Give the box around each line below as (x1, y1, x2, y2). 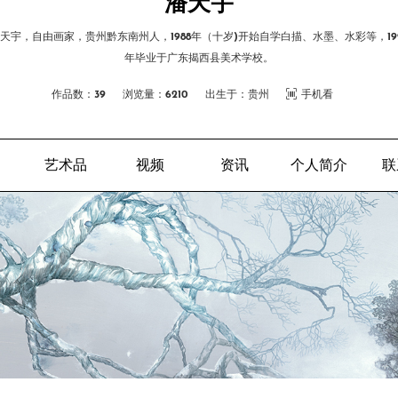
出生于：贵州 (205, 90, 269, 100)
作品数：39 (52, 90, 106, 100)
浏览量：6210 (123, 90, 188, 100)
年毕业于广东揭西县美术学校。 (124, 53, 274, 64)
